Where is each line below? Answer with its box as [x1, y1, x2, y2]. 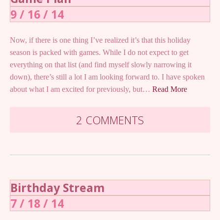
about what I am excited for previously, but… [10, 84, 152, 93]
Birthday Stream [10, 179, 105, 195]
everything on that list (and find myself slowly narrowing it [10, 60, 192, 69]
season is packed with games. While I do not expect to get [10, 48, 189, 56]
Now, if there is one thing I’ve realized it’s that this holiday [10, 35, 191, 44]
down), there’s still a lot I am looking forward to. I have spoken [10, 72, 205, 81]
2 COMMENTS [76, 112, 144, 127]
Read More [152, 84, 187, 93]
